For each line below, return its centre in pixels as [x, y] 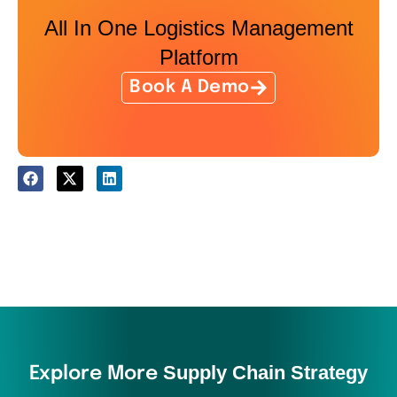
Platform [198, 57]
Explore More [96, 374]
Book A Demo [190, 87]
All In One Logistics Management [198, 27]
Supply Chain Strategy [265, 373]
